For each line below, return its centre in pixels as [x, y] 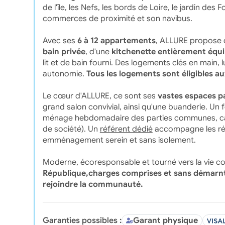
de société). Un [71, 129]
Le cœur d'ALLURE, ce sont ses [100, 96]
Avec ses [60, 40]
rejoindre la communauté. [93, 184]
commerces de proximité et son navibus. [117, 18]
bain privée [64, 51]
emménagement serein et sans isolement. [119, 140]
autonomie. [64, 74]
